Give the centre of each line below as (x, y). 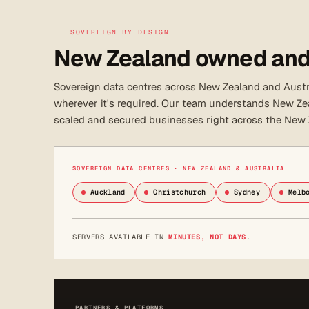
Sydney (247, 192)
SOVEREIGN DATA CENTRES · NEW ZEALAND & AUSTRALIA (179, 168)
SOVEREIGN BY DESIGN (120, 32)
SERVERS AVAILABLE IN (121, 236)
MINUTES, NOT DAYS (208, 236)
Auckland (108, 192)
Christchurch (180, 192)
